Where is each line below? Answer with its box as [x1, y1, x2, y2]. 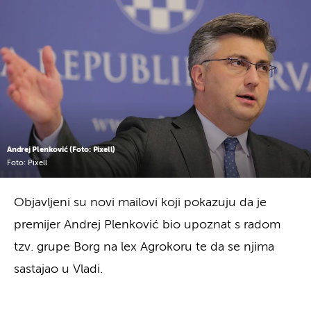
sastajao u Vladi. [14, 262, 103, 276]
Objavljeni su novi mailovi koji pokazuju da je [14, 196, 267, 209]
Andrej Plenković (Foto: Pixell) [7, 145, 116, 153]
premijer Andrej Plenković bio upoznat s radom [14, 218, 280, 231]
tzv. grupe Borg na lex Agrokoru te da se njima [14, 240, 274, 253]
